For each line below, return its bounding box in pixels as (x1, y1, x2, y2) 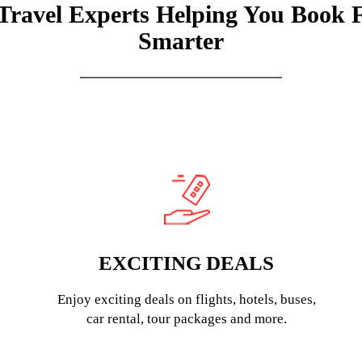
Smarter (138, 27, 224, 54)
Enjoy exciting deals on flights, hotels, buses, (57, 292, 316, 307)
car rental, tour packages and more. (86, 311, 287, 326)
